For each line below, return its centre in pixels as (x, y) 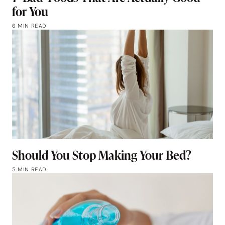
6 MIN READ (29, 25)
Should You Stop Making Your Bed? (102, 155)
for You (30, 11)
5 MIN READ (29, 169)
